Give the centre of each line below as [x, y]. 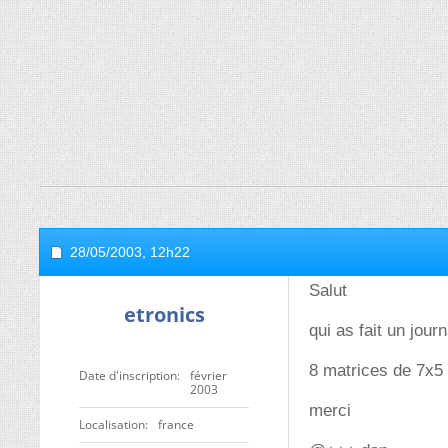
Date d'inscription [128, 375]
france [176, 424]
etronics [164, 314]
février [208, 375]
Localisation [112, 424]
